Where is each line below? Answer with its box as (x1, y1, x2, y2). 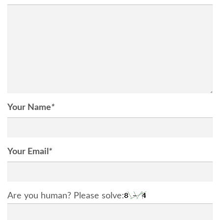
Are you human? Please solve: (7, 191, 124, 200)
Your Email (7, 147, 49, 156)
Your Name (7, 103, 51, 112)
